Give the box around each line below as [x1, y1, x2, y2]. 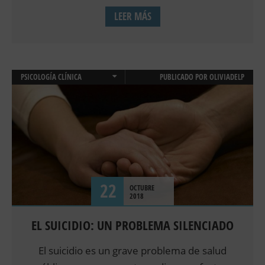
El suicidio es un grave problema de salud [38, 244, 227, 258]
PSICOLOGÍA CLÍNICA [21, 72, 82, 83]
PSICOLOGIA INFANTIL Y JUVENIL [21, 86, 117, 98]
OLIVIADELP [209, 72, 244, 83]
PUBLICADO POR [160, 72, 209, 83]
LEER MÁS [114, 9, 151, 24]
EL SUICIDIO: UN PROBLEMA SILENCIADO [31, 216, 234, 235]
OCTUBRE [130, 183, 154, 193]
